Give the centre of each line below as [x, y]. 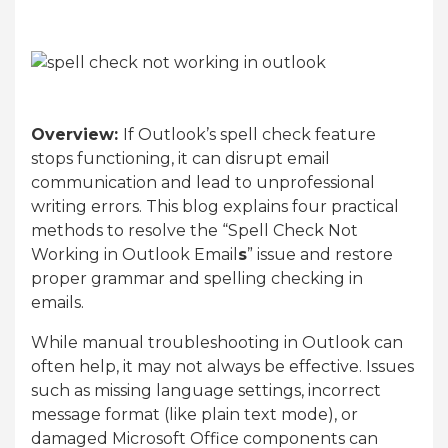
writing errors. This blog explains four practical [215, 206]
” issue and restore [320, 254]
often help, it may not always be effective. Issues [222, 366]
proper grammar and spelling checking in [197, 278]
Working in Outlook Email [134, 254]
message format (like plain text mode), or [194, 414]
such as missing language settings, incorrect [206, 390]
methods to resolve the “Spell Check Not [194, 230]
